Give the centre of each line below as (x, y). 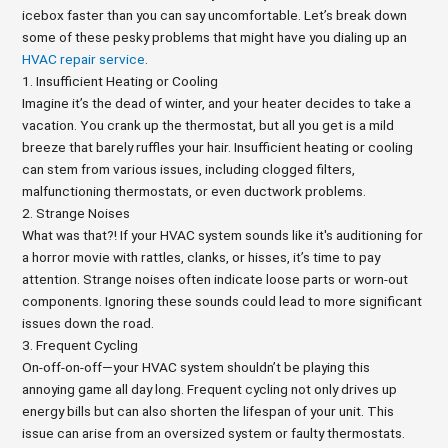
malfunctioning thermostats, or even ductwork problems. (194, 191)
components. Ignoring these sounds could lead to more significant (222, 301)
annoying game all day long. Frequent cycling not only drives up (210, 389)
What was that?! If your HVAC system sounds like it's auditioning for (223, 235)
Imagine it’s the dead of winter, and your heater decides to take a (217, 103)
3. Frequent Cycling (80, 345)
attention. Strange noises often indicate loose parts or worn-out (215, 279)
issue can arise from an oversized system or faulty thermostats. (214, 433)
